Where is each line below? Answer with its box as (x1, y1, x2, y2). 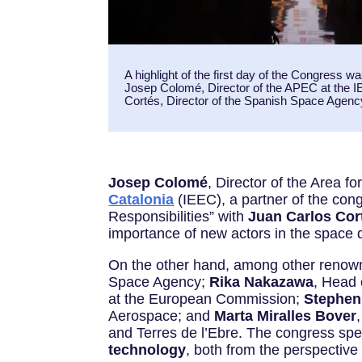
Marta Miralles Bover (214, 308, 357, 325)
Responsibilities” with (108, 208, 249, 225)
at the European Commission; (108, 291, 305, 308)
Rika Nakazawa (209, 274, 314, 291)
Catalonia (108, 192, 175, 208)
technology (108, 342, 187, 359)
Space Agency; (108, 274, 210, 291)
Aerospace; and (108, 308, 215, 325)
